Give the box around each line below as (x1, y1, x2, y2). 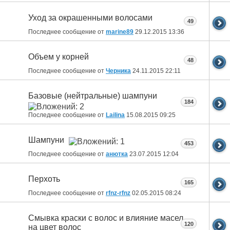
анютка (106, 150, 128, 158)
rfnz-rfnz (106, 189, 130, 197)
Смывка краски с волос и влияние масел (28, 214, 183, 223)
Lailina (106, 111, 125, 119)
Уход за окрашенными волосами (28, 13, 152, 23)
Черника (106, 67, 131, 74)
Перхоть (28, 175, 60, 184)
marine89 (106, 28, 133, 35)
